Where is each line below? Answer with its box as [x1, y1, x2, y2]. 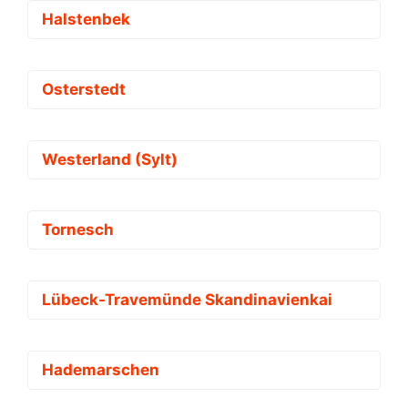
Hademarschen [42, 360, 159, 379]
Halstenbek [42, 9, 130, 28]
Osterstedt [42, 79, 126, 98]
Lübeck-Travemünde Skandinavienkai [42, 290, 332, 309]
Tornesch [42, 219, 114, 239]
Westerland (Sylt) [42, 149, 178, 168]
